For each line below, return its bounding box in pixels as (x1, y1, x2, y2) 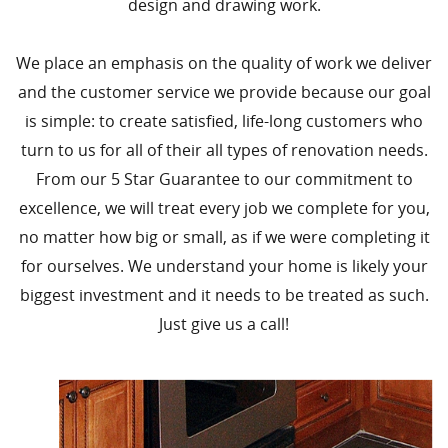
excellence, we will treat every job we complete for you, (18, 197, 430, 220)
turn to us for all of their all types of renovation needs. (20, 139, 428, 162)
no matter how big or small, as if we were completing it (18, 226, 430, 249)
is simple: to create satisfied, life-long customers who (25, 110, 423, 133)
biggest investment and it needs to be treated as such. (19, 284, 429, 307)
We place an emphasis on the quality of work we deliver (16, 52, 432, 75)
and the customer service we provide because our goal (17, 81, 431, 104)
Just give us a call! (159, 313, 289, 336)
